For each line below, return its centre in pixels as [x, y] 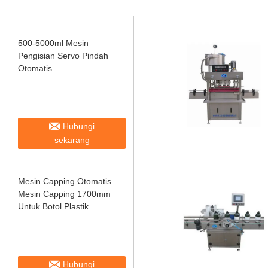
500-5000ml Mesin [53, 43]
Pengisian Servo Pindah [63, 56]
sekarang [72, 140]
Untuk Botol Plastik [53, 206]
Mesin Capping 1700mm [64, 194]
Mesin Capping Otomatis [65, 181]
